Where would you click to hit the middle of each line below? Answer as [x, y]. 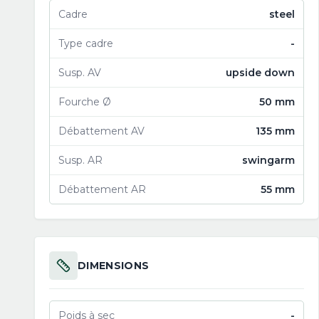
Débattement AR [102, 189]
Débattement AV [101, 131]
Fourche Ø [85, 102]
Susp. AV [80, 73]
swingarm [268, 160]
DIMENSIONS [114, 266]
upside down [260, 73]
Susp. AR [80, 160]
